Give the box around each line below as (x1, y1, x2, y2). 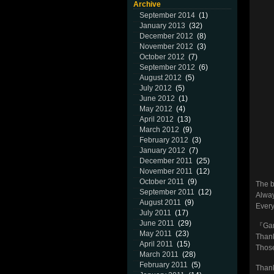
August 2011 (139, 198, 181, 207)
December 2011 (139, 157, 193, 165)
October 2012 (139, 53, 185, 61)
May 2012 (139, 105, 172, 113)
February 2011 (139, 261, 188, 269)
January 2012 (139, 146, 185, 155)
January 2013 (139, 21, 185, 30)
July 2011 (139, 209, 171, 217)
